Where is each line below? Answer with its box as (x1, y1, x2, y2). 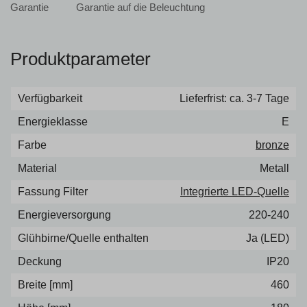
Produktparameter (10, 49, 151, 69)
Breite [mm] (18, 279, 73, 291)
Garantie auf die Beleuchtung (75, 1, 205, 13)
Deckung (18, 256, 62, 267)
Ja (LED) (246, 232, 289, 244)
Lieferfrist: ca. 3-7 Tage (180, 93, 289, 104)
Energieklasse (18, 116, 88, 127)
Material (18, 162, 57, 174)
